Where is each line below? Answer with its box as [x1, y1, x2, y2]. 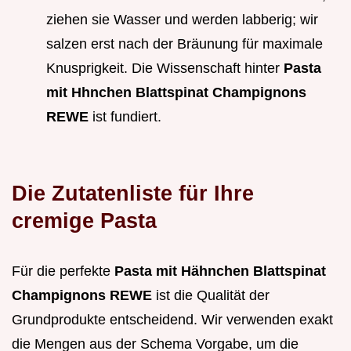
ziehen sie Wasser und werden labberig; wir [46, 12, 318, 28]
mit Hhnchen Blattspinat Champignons [46, 85, 306, 101]
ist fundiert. [89, 109, 161, 125]
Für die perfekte [12, 263, 114, 280]
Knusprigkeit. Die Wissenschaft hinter [46, 60, 284, 77]
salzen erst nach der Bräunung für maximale [46, 36, 323, 52]
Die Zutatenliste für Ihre [12, 181, 254, 206]
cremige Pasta [12, 208, 157, 233]
